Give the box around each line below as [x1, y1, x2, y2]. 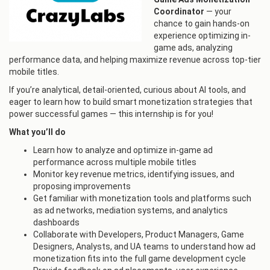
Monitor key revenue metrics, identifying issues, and [33, 169, 234, 179]
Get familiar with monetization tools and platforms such [33, 193, 251, 203]
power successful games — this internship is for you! [9, 109, 213, 119]
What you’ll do [9, 127, 66, 137]
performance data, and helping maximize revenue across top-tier [9, 55, 261, 64]
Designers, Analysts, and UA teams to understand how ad [33, 242, 256, 251]
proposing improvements [33, 181, 131, 191]
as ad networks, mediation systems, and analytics [33, 206, 228, 215]
